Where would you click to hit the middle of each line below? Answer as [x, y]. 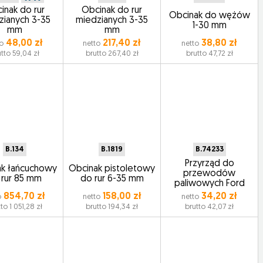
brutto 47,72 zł [209, 54]
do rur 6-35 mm [112, 179]
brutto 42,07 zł [210, 207]
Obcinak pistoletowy [112, 169]
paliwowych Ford [209, 184]
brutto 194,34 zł [112, 207]
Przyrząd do [209, 164]
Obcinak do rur [112, 11]
